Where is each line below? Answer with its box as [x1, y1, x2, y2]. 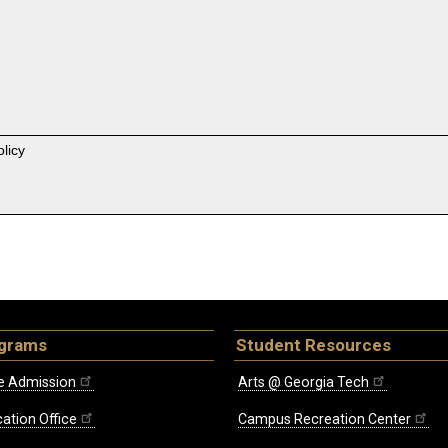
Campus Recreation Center [238, 411, 411, 428]
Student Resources [236, 335, 391, 356]
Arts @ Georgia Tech [238, 374, 369, 391]
